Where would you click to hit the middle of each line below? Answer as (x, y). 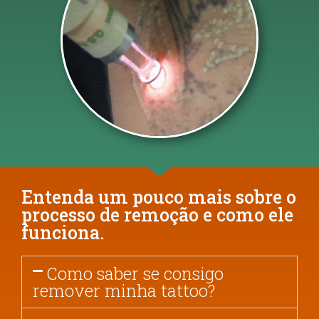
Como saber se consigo (135, 273)
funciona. (63, 232)
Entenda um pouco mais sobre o (159, 197)
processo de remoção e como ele (157, 214)
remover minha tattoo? (124, 290)
